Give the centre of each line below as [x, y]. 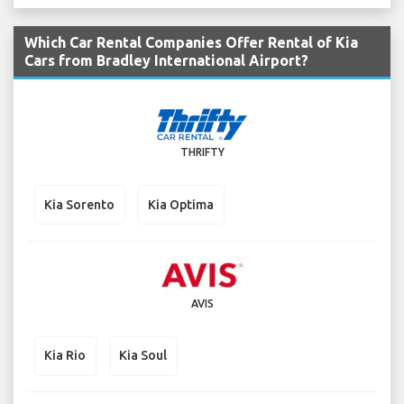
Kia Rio [65, 356]
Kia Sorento [79, 204]
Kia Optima [181, 204]
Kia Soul [143, 356]
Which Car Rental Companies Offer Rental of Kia [191, 43]
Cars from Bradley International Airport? [166, 61]
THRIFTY [202, 152]
